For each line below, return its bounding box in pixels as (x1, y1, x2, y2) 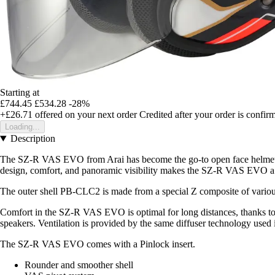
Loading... (5, 122, 40, 132)
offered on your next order (33, 109, 137, 120)
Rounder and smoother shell (25, 260, 133, 271)
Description (10, 133, 55, 144)
